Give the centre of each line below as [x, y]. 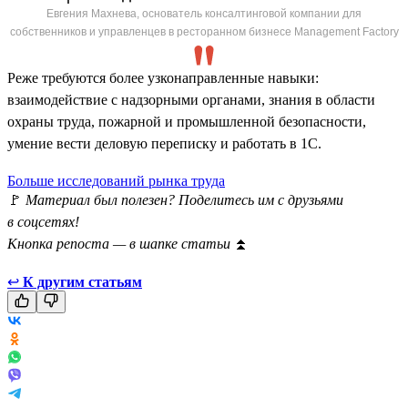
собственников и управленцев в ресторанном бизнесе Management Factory [204, 31]
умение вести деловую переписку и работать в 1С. [164, 143]
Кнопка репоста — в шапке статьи [121, 243]
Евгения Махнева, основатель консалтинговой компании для [204, 13]
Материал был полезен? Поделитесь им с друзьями [184, 199]
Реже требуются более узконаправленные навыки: [163, 77]
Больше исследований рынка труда [116, 180]
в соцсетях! [43, 221]
